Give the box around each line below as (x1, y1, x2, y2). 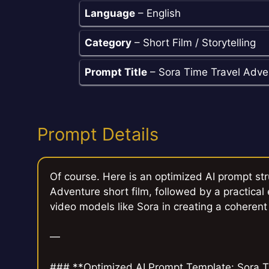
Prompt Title (85, 66, 147, 79)
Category (85, 37, 131, 49)
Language (85, 7, 135, 20)
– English (135, 7, 181, 20)
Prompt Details (37, 123, 159, 145)
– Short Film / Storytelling (131, 37, 256, 49)
